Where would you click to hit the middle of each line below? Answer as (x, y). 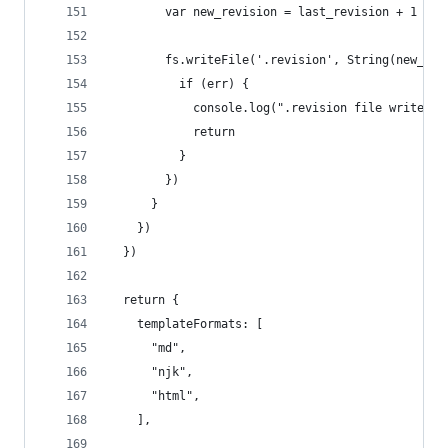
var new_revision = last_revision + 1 (263, 12)
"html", (154, 396)
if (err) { (179, 84)
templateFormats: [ (186, 324)
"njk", (151, 372)
